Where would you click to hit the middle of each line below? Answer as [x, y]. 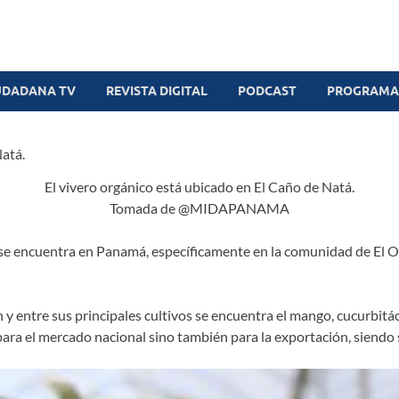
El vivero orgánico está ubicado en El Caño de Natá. [199, 186]
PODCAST [267, 91]
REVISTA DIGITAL [157, 91]
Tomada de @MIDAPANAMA [199, 208]
